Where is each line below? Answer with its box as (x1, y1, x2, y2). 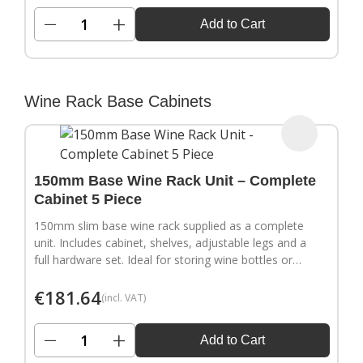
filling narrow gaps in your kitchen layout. (33, 269, 247, 285)
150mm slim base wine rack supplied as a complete (33, 218, 304, 234)
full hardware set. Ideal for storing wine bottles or (33, 252, 293, 268)
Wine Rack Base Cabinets (24, 92, 211, 110)
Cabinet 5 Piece (33, 191, 142, 208)
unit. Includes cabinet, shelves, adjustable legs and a (33, 235, 306, 251)
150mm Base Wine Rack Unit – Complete (33, 173, 316, 190)
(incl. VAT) (100, 290, 147, 305)
